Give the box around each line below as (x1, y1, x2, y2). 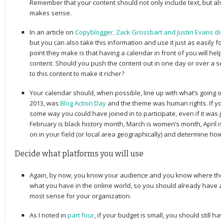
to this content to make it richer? (30, 69, 124, 78)
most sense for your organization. (30, 191, 131, 200)
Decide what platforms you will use (15, 148, 144, 158)
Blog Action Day (60, 98, 106, 108)
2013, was (30, 98, 60, 108)
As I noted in (30, 210, 68, 220)
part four (68, 210, 94, 220)
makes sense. (30, 8, 72, 17)
